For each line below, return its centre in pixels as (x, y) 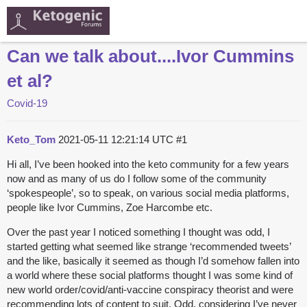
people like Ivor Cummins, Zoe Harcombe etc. (110, 208)
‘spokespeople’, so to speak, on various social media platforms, (148, 193)
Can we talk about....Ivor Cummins (150, 57)
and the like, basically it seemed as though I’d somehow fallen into (153, 261)
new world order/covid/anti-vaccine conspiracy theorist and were (150, 290)
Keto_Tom (31, 140)
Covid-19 (27, 103)
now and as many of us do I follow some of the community (137, 179)
